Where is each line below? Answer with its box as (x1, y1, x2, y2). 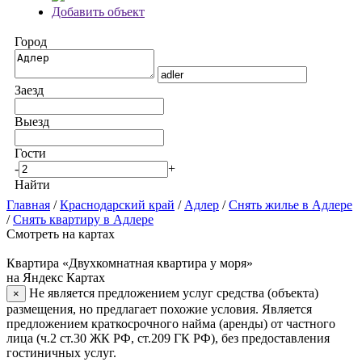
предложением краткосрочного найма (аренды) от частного (6, 317, 335, 330)
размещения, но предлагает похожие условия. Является (6, 302, 312, 316)
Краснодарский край (60, 198, 175, 212)
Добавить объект (52, 5, 145, 19)
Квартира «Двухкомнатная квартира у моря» (6, 256, 253, 270)
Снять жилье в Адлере (229, 198, 352, 212)
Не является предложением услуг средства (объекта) (29, 286, 318, 300)
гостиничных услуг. (6, 346, 116, 360)
